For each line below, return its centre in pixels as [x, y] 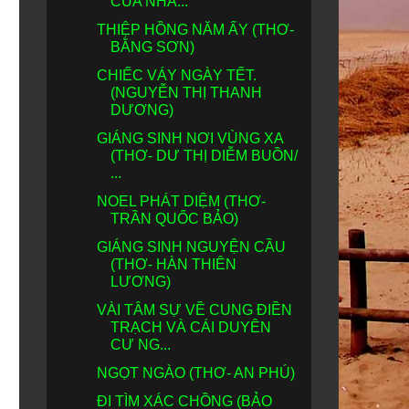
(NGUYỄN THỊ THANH [186, 93]
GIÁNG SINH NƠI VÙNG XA [189, 138]
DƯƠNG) [142, 110]
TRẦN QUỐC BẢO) [174, 219]
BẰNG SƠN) [152, 47]
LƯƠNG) [140, 282]
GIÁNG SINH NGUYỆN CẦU [191, 247]
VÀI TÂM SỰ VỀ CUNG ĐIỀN [194, 310]
